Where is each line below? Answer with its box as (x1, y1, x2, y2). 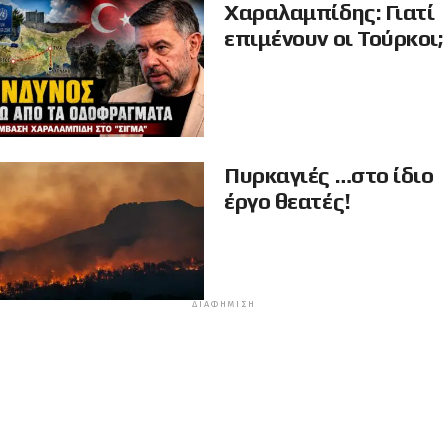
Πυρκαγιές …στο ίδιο (224, 162, 434, 188)
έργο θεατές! (224, 188, 351, 214)
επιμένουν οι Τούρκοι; (224, 25, 443, 51)
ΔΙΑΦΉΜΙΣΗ (192, 299, 256, 309)
